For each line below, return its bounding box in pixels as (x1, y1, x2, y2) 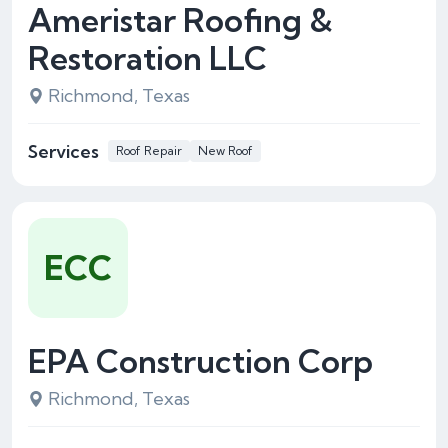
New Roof (198, 143, 253, 158)
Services (28, 139, 99, 163)
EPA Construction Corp (28, 341, 373, 381)
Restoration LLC (28, 38, 267, 78)
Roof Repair (116, 143, 182, 158)
